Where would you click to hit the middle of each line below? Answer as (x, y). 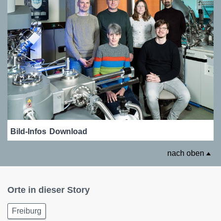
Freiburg (27, 211)
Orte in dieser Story (49, 190)
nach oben (187, 153)
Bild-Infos (28, 132)
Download (68, 132)
